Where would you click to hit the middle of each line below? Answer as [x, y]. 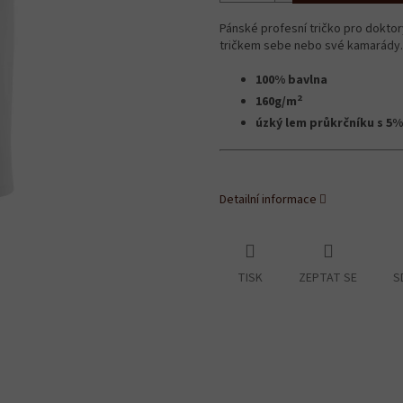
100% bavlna [293, 81]
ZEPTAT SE [328, 278]
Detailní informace [268, 200]
